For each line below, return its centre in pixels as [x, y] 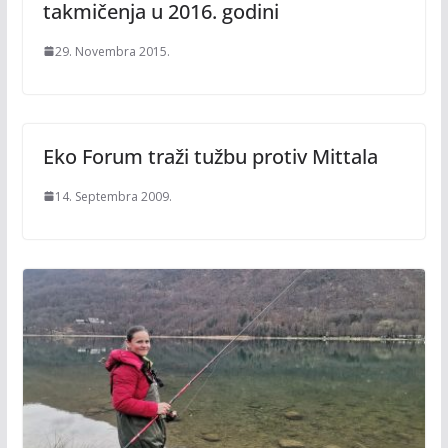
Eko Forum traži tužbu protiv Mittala [210, 156]
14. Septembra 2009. [113, 196]
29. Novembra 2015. [112, 51]
